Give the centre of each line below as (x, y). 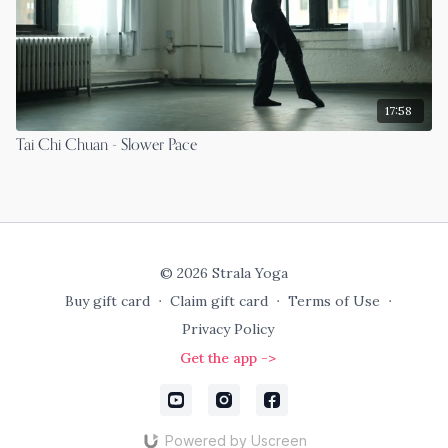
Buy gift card (107, 301)
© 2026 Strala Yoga (224, 273)
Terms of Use (333, 301)
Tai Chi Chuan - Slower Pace (106, 145)
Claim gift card (218, 301)
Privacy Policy (228, 329)
